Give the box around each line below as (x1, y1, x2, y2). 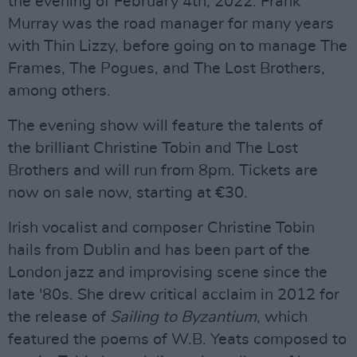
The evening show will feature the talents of (8, 118, 323, 134)
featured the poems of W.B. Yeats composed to (8, 331, 347, 347)
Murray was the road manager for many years (8, 16, 334, 32)
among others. (8, 83, 111, 99)
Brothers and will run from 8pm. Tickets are (8, 163, 318, 178)
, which (257, 309, 308, 325)
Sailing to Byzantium (110, 309, 257, 325)
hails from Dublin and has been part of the (8, 242, 310, 258)
